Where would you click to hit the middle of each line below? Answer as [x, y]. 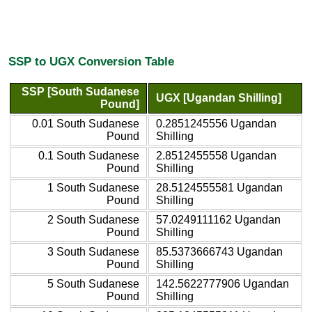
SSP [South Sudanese [80, 91]
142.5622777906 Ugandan [223, 283]
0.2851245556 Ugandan [216, 123]
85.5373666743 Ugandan [219, 251]
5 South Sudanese [93, 283]
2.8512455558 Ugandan [216, 155]
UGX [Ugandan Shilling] [219, 97]
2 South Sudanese [93, 219]
